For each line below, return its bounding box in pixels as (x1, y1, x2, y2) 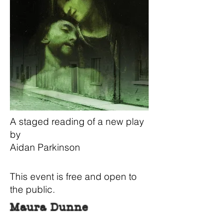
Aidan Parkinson (10, 141, 80, 153)
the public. (10, 183, 55, 195)
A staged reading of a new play (10, 115, 144, 127)
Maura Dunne (10, 202, 89, 213)
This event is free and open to (10, 170, 137, 182)
